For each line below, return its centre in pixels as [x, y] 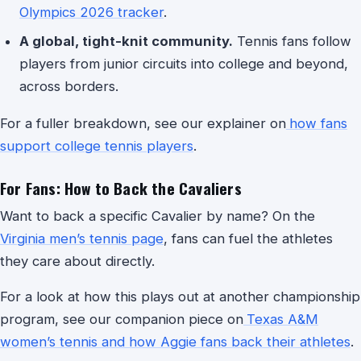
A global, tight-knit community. [126, 41]
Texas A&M [282, 319]
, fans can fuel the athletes [248, 239]
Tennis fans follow [292, 41]
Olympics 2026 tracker [91, 12]
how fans [318, 123]
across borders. [69, 86]
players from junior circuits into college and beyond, [184, 64]
